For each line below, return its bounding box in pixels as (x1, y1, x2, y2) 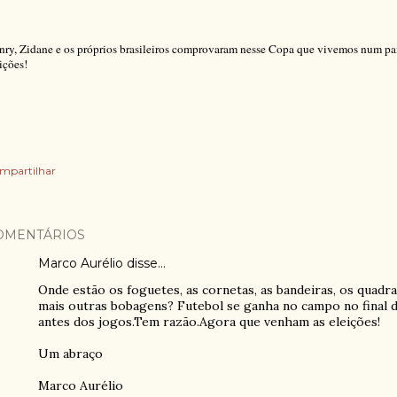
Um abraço (38, 346, 103, 362)
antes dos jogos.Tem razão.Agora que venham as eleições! (38, 314, 380, 330)
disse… (123, 255, 166, 271)
